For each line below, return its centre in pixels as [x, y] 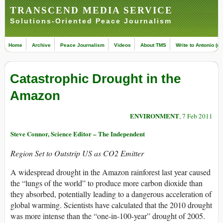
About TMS [153, 45]
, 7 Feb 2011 [196, 116]
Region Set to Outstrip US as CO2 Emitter [77, 153]
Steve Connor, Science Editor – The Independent [78, 134]
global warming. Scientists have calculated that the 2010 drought [111, 205]
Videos [122, 45]
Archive [41, 45]
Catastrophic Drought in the [95, 79]
